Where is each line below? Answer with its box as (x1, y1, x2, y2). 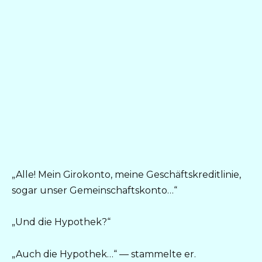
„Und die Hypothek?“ (12, 216, 111, 228)
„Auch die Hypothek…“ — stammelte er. (12, 248, 196, 260)
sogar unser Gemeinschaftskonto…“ (12, 185, 177, 196)
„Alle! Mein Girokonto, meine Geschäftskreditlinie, (12, 169, 241, 181)
